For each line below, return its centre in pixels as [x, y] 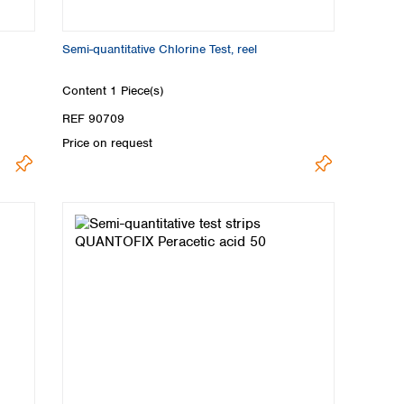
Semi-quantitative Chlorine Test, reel [160, 50]
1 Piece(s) [137, 90]
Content [86, 90]
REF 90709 [93, 118]
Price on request [107, 142]
